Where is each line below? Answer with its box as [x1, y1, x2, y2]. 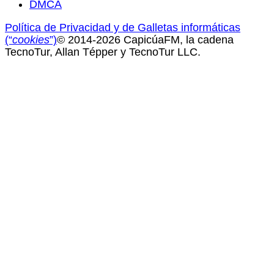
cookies [12, 33, 50, 46]
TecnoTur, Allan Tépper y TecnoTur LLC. [5, 45, 201, 58]
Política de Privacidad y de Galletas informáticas [5, 21, 240, 34]
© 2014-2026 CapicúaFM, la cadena [57, 33, 234, 46]
